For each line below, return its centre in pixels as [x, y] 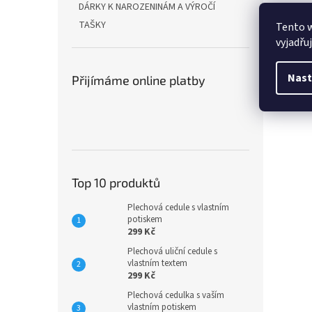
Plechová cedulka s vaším [176, 295]
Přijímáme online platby [139, 80]
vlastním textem [157, 263]
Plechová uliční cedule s [172, 251]
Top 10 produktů [116, 182]
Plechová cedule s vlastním [178, 208]
